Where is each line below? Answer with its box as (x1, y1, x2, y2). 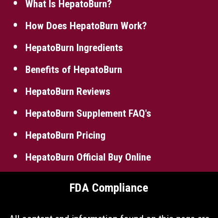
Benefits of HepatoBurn (25, 63, 122, 76)
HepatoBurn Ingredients (25, 41, 123, 54)
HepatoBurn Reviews (25, 85, 110, 98)
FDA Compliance (70, 181, 148, 195)
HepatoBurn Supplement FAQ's (25, 107, 151, 120)
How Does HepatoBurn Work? (25, 19, 147, 32)
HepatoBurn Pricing (25, 129, 106, 142)
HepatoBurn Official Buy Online (25, 151, 151, 163)
